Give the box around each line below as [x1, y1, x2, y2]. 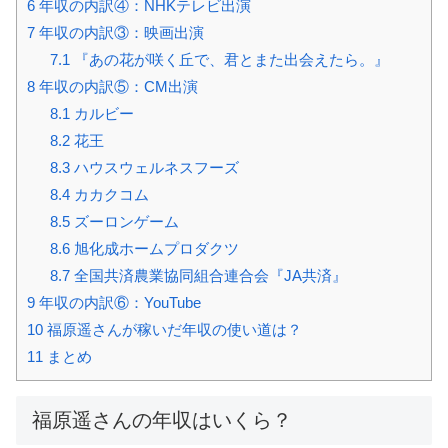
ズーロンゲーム [69, 213, 179, 231]
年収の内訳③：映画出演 [35, 24, 204, 42]
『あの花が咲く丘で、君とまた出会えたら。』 [69, 51, 389, 69]
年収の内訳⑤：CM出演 [35, 78, 198, 96]
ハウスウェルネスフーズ [69, 159, 239, 177]
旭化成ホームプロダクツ [69, 240, 239, 258]
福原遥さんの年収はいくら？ [32, 409, 292, 432]
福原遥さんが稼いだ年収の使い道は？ [43, 321, 302, 339]
